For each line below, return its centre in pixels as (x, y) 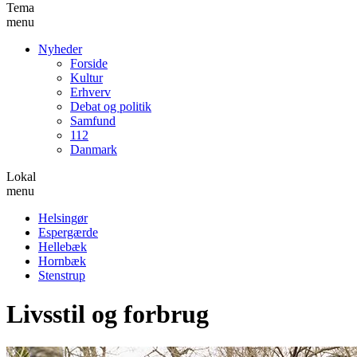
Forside (89, 63)
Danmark (94, 149)
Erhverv (90, 92)
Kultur (86, 77)
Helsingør (63, 218)
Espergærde (68, 232)
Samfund (93, 120)
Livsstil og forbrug (108, 314)
